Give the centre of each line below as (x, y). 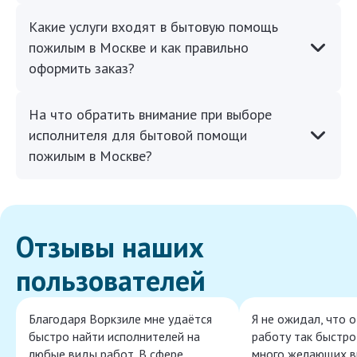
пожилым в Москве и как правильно (139, 48)
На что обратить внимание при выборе (150, 115)
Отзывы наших (110, 247)
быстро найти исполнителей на (114, 337)
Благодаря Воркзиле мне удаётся (120, 319)
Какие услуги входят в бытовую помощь (153, 27)
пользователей (111, 280)
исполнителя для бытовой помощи (138, 135)
